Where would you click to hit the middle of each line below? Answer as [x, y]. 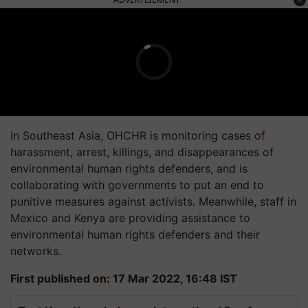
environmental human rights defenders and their [135, 234]
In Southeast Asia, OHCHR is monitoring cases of [138, 135]
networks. [36, 251]
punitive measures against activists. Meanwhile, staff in [153, 201]
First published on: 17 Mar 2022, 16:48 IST [124, 278]
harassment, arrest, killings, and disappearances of [142, 152]
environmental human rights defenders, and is [129, 168]
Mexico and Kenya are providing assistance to [130, 218]
